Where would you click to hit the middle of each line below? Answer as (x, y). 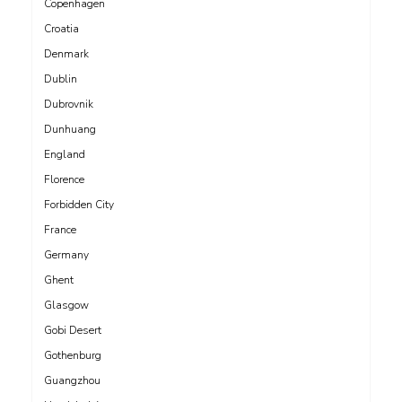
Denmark (66, 53)
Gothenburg (73, 355)
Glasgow (66, 305)
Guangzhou (72, 380)
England (65, 154)
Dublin (61, 79)
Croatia (61, 28)
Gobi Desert (73, 330)
